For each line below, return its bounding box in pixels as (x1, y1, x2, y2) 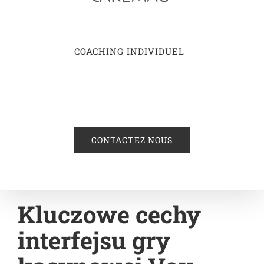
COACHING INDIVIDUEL (74, 45, 184, 57)
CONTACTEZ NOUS (91, 134, 173, 146)
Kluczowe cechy (18, 199, 201, 230)
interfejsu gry (18, 225, 170, 256)
